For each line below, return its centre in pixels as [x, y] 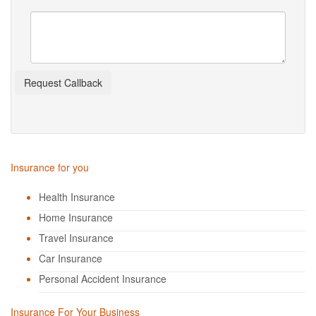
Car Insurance [71, 258]
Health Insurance [77, 197]
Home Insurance [76, 217]
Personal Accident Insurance [103, 279]
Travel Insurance [76, 238]
